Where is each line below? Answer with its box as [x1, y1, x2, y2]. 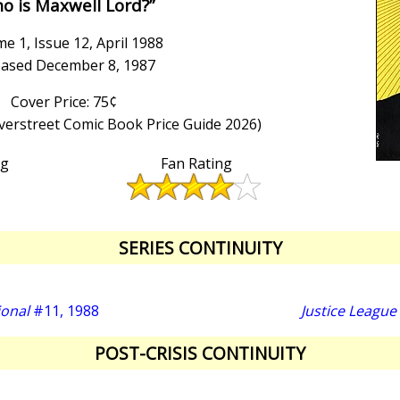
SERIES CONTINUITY [118, 236, 282, 261]
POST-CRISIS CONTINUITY [95, 340, 305, 365]
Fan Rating [160, 154, 232, 174]
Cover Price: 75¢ [10, 92, 117, 112]
